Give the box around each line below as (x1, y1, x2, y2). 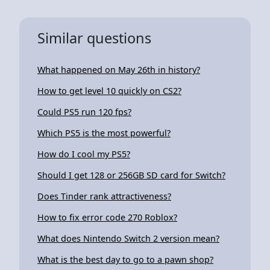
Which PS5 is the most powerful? (37, 127, 171, 139)
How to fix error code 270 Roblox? (37, 211, 177, 223)
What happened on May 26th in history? (37, 63, 200, 75)
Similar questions (37, 28, 151, 48)
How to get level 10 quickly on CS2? (37, 84, 181, 96)
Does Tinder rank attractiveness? (37, 190, 171, 202)
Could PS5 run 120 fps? (37, 105, 131, 118)
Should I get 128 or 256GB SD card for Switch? (37, 169, 225, 181)
